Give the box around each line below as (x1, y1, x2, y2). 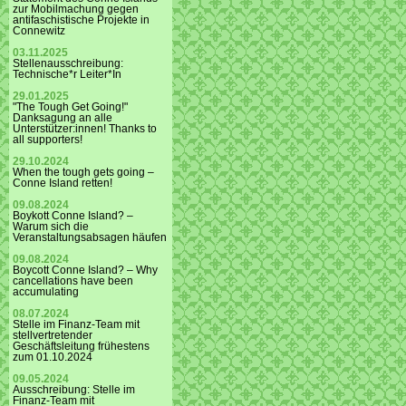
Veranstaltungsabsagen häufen (13, 232, 167, 244)
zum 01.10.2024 (13, 352, 92, 363)
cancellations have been (13, 275, 133, 287)
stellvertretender (13, 330, 92, 342)
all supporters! (13, 134, 82, 146)
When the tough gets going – (13, 167, 154, 179)
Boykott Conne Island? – (13, 210, 133, 222)
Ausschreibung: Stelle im (13, 384, 135, 396)
